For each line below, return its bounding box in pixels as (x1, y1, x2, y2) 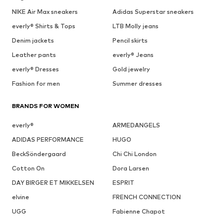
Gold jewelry (112, 65, 150, 73)
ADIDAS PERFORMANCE (12, 135, 84, 143)
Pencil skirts (112, 36, 148, 44)
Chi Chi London (112, 150, 157, 158)
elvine (12, 193, 29, 201)
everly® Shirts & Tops (12, 22, 75, 30)
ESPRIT (112, 178, 134, 186)
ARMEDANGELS (112, 121, 160, 129)
